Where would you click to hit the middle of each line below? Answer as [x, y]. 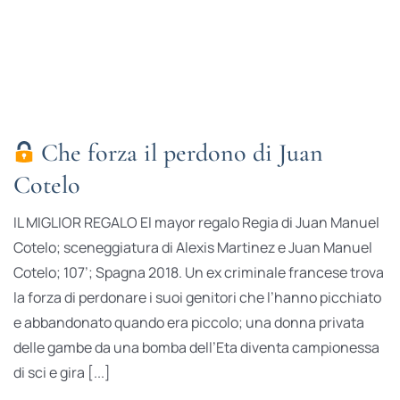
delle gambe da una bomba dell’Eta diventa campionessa [196, 348]
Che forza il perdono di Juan [179, 153]
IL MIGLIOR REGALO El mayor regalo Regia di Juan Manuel [196, 223]
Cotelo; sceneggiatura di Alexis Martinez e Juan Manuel [192, 248]
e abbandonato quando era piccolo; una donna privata [188, 323]
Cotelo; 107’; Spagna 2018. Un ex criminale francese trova [198, 273]
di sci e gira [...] [62, 373]
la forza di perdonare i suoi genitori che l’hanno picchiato [197, 298]
